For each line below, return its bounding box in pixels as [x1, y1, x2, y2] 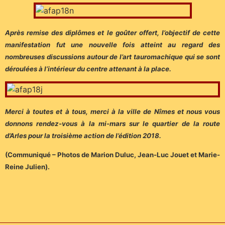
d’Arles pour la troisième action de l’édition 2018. [5, 131, 161, 140]
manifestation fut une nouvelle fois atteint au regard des [5, 40, 220, 49]
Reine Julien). [5, 163, 50, 171]
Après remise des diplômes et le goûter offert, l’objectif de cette [5, 28, 220, 37]
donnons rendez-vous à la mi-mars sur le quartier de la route [5, 119, 220, 128]
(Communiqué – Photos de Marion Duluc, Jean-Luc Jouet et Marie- [5, 151, 220, 159]
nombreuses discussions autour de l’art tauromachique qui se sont [5, 52, 220, 61]
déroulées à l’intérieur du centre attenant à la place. [5, 64, 171, 73]
